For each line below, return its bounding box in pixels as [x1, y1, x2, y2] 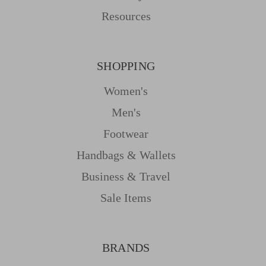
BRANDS [102, 241, 150, 255]
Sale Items [100, 191, 151, 205]
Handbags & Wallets [76, 148, 176, 162]
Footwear [103, 127, 148, 141]
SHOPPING [97, 59, 155, 73]
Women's [104, 84, 148, 98]
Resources [101, 9, 151, 23]
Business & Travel [81, 170, 170, 183]
